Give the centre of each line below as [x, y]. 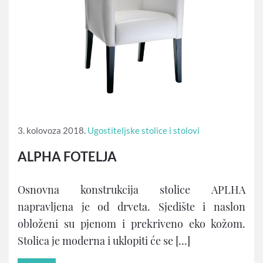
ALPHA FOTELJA [67, 156]
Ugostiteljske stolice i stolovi [144, 130]
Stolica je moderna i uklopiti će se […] [104, 240]
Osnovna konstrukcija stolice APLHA [131, 189]
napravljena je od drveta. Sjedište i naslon [131, 206]
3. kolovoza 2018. [52, 130]
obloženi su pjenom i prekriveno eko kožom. [131, 223]
